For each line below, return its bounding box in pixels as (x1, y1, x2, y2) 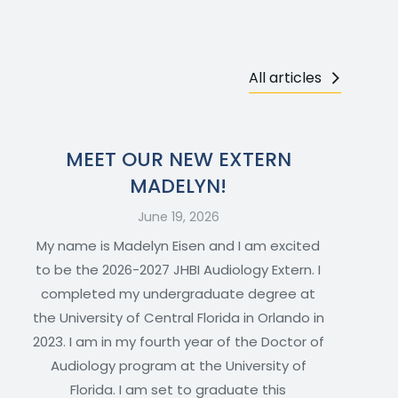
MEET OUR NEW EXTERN (65, 146, 291, 174)
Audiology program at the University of (50, 356, 306, 376)
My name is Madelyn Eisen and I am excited (36, 236, 321, 256)
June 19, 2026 (137, 208, 219, 227)
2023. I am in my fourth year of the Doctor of (32, 332, 324, 352)
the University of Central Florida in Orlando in (32, 308, 324, 328)
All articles (249, 68, 322, 89)
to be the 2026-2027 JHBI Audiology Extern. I (36, 260, 322, 280)
